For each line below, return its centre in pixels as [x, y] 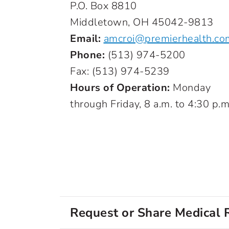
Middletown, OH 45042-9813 [142, 22]
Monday [192, 88]
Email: [87, 39]
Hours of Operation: [121, 88]
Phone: [87, 55]
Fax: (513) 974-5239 [120, 71]
